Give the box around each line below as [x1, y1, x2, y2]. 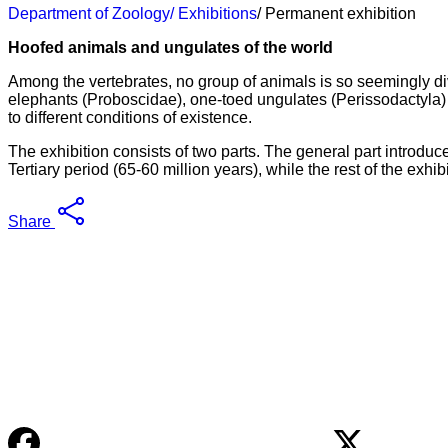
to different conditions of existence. [8, 109, 252, 127]
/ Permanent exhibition [257, 5, 416, 23]
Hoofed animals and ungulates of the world [8, 39, 333, 57]
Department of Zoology [8, 5, 170, 23]
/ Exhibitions [170, 5, 257, 23]
